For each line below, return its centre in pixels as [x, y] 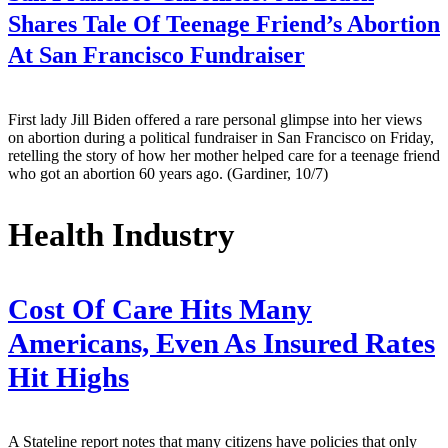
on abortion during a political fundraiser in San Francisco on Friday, [221, 138]
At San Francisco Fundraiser [156, 55]
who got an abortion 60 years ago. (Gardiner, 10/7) [168, 174]
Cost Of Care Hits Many [160, 310]
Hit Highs [68, 378]
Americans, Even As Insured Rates [221, 344]
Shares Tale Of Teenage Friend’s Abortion [224, 24]
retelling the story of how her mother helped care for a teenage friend [224, 156]
